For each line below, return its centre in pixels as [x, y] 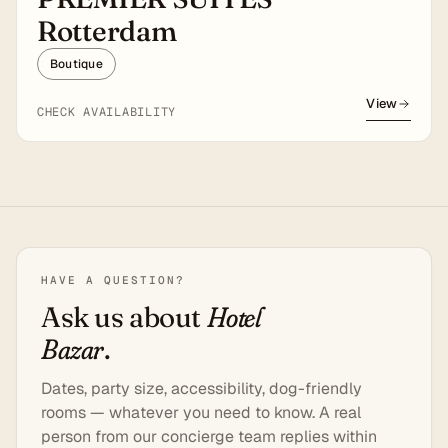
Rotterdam [107, 30]
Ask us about [124, 316]
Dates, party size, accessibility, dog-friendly [201, 388]
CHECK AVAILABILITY [106, 111]
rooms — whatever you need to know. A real [201, 412]
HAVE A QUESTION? [113, 279]
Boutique [76, 63]
